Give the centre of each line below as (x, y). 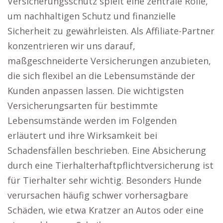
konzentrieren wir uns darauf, (71, 46)
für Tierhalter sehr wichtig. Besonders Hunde (105, 180)
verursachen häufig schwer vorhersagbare (98, 195)
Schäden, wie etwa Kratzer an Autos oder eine (106, 210)
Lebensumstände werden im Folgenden (92, 120)
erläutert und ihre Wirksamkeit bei (82, 135)
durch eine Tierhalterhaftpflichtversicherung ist (111, 165)
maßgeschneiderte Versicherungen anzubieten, (109, 61)
